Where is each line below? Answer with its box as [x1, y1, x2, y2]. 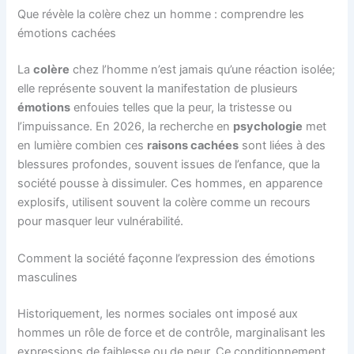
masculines [17, 269, 78, 284]
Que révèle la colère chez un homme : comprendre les [17, 6, 305, 21]
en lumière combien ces [17, 137, 148, 153]
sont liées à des [239, 137, 326, 153]
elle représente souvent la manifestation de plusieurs [17, 81, 299, 96]
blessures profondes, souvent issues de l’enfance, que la [17, 156, 321, 171]
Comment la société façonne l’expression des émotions [17, 250, 316, 265]
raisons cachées [147, 137, 239, 153]
